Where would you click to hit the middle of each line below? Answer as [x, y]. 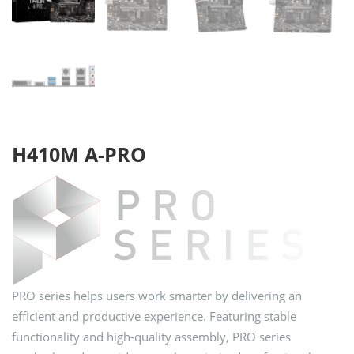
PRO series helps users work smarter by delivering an [157, 296]
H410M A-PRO [79, 154]
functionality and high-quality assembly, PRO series [151, 337]
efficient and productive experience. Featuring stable [154, 316]
